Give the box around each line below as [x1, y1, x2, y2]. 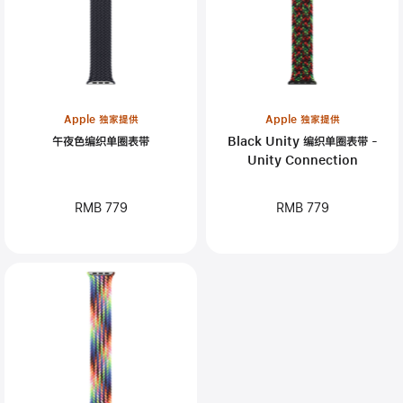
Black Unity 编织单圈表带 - [227, 134, 378, 148]
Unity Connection [246, 153, 358, 166]
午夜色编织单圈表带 [52, 134, 149, 148]
